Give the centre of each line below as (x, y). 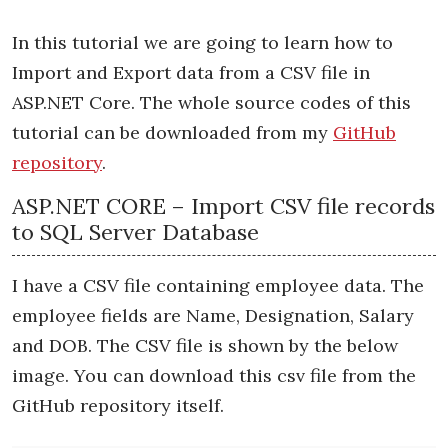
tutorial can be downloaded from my (172, 132)
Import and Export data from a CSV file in (191, 72)
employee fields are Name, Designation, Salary (213, 315)
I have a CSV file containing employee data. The (218, 285)
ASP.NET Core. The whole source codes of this (211, 102)
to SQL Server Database (135, 231)
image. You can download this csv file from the (214, 375)
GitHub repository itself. (118, 405)
